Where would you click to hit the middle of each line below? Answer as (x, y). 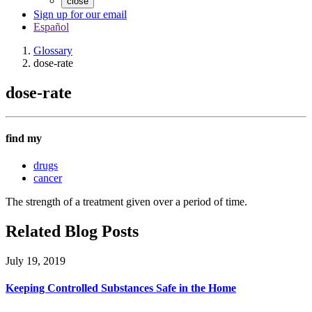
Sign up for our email (80, 14)
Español (51, 27)
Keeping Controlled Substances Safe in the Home (121, 288)
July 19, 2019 (36, 261)
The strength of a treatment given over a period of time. (126, 202)
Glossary (53, 50)
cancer (48, 178)
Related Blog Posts (72, 232)
